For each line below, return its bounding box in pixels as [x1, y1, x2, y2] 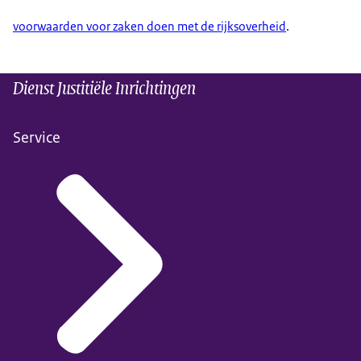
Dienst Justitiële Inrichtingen [13, 73, 196, 102]
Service [13, 127, 60, 148]
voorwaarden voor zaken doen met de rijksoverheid [13, 19, 286, 35]
